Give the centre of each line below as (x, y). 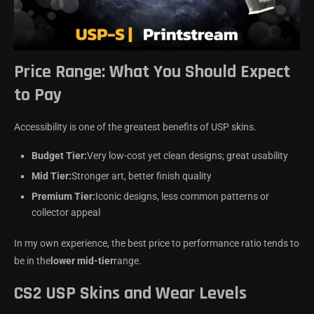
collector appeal (66, 212)
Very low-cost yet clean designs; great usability (187, 155)
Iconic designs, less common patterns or (182, 196)
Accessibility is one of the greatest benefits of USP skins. (135, 127)
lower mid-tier (82, 260)
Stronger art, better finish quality (142, 176)
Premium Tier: (63, 196)
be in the (32, 260)
